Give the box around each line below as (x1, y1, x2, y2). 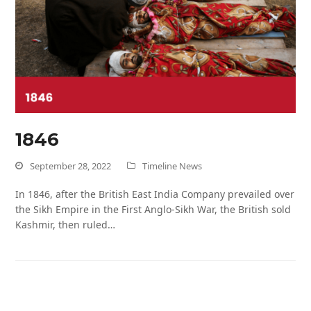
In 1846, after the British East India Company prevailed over (15, 187, 295, 201)
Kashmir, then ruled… (15, 218, 116, 232)
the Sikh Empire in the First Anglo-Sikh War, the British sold (15, 203, 292, 217)
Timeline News (142, 160, 203, 173)
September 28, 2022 (30, 160, 112, 173)
